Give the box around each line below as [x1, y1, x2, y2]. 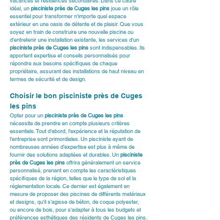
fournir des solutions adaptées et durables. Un [10, 151, 120, 158]
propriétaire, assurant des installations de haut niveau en [10, 68, 145, 75]
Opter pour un [10, 112, 45, 119]
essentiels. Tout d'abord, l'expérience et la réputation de [10, 128, 142, 135]
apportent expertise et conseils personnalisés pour [10, 52, 132, 59]
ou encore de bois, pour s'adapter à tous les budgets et [10, 206, 142, 213]
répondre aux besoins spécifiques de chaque [10, 60, 119, 67]
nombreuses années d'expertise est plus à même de [10, 143, 136, 150]
